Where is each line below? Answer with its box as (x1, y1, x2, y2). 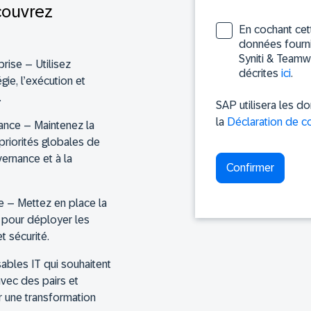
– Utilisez (25, 58, 71, 71)
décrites (238, 67, 281, 79)
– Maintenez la (24, 119, 94, 132)
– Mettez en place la (4, 197, 107, 210)
